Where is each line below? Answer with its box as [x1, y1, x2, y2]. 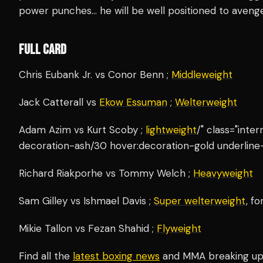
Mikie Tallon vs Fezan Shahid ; [19, 222, 157, 235]
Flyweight [157, 222, 201, 235]
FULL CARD [19, 41, 66, 58]
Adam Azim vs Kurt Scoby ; [19, 123, 146, 136]
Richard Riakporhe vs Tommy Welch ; [19, 167, 193, 180]
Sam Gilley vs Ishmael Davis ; [19, 194, 154, 207]
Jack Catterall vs [19, 96, 99, 109]
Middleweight [171, 68, 232, 81]
